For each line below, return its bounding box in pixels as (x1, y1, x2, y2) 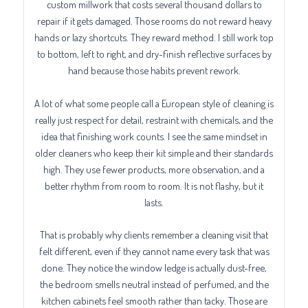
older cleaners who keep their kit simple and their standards (35, 146, 273, 159)
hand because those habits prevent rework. (67, 64, 241, 77)
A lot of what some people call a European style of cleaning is (34, 96, 274, 109)
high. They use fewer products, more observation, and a (43, 162, 265, 175)
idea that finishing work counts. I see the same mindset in (41, 129, 267, 142)
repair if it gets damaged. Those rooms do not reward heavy (36, 14, 272, 27)
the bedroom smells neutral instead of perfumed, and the (39, 278, 269, 291)
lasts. (144, 195, 164, 208)
